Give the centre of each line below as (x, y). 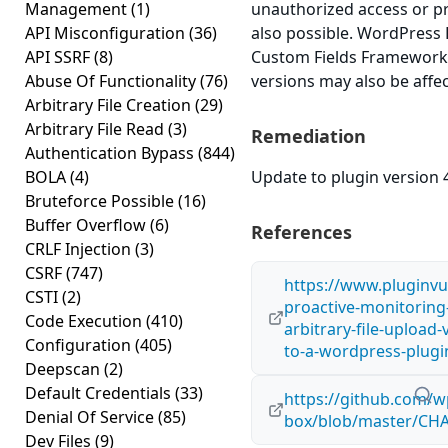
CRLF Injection (80, 249)
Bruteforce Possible (101, 201)
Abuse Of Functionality (112, 81)
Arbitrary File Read (96, 129)
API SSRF (59, 57)
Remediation (308, 136)
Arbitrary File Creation (110, 105)
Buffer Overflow (87, 225)
